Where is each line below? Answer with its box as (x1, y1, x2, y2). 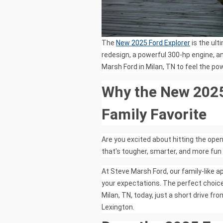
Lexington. (102, 203, 134, 212)
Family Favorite (102, 106, 207, 123)
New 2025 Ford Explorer (116, 39, 190, 47)
